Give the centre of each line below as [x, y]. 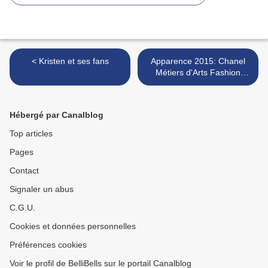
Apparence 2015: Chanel [198, 61]
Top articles [31, 134]
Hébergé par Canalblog [57, 115]
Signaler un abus [42, 189]
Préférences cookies [48, 245]
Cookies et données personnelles [73, 226]
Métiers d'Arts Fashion [198, 73]
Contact [24, 171]
